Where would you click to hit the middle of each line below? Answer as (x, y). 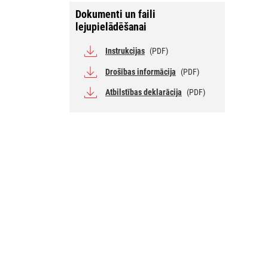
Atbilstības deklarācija (144, 92)
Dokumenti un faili (115, 14)
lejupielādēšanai (111, 26)
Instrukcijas (125, 51)
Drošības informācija (141, 71)
